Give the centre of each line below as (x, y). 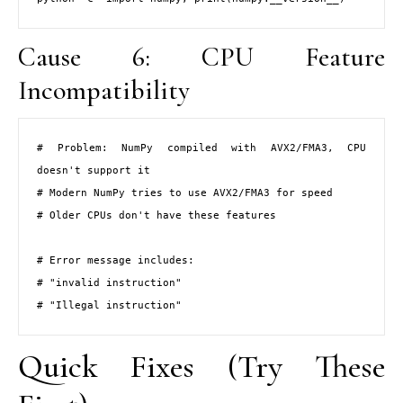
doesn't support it (94, 171)
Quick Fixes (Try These (201, 367)
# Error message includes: (116, 261)
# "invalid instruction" (109, 283)
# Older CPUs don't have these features (157, 216)
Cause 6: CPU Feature (201, 57)
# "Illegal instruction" (109, 306)
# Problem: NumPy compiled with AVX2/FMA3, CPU (201, 148)
